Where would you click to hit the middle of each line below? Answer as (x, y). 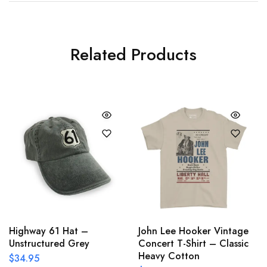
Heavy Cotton (169, 256)
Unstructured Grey (49, 243)
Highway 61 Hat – (49, 231)
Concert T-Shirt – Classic (193, 243)
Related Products (133, 55)
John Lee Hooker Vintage (193, 231)
